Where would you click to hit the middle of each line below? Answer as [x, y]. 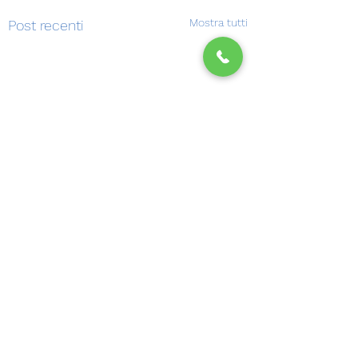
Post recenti [46, 25]
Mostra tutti [219, 22]
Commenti [52, 343]
